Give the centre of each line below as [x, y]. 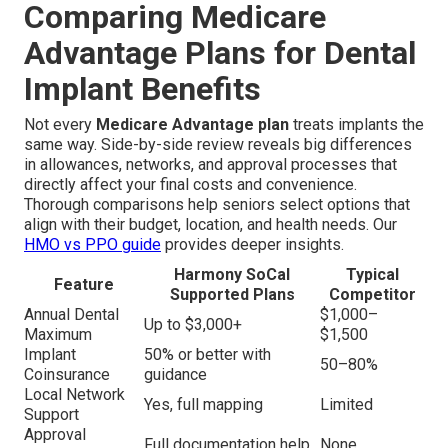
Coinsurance [67, 375]
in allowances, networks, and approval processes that [210, 165]
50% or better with [207, 355]
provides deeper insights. [252, 245]
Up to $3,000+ [193, 325]
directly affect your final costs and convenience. [190, 185]
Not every [60, 125]
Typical [372, 275]
